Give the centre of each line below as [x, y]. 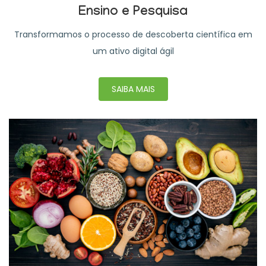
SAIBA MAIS [133, 89]
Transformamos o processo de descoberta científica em [133, 34]
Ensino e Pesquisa [133, 13]
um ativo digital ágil [133, 51]
